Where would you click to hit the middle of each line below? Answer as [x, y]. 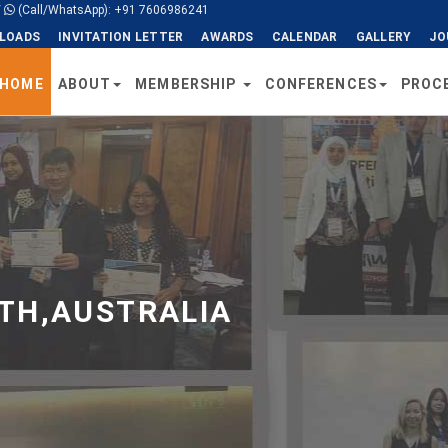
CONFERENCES [320, 84]
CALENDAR [304, 37]
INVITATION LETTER [121, 37]
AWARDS [227, 37]
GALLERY [383, 37]
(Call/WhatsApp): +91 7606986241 [112, 10]
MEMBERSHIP [188, 84]
